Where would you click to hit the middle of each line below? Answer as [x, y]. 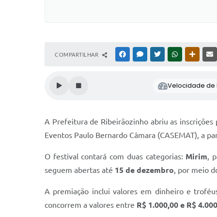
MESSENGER [160, 54]
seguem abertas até [80, 170]
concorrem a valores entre [91, 205]
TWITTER [174, 54]
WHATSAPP [194, 54]
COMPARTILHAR [77, 54]
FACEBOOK [141, 54]
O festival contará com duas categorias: [115, 156]
